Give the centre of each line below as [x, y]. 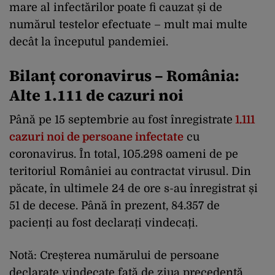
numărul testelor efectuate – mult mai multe [128, 24]
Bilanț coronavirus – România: [124, 75]
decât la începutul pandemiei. [89, 41]
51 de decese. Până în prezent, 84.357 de [114, 205]
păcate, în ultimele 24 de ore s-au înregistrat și [134, 188]
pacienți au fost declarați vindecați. [103, 223]
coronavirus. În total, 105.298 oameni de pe [124, 154]
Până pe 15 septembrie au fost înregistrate [121, 119]
